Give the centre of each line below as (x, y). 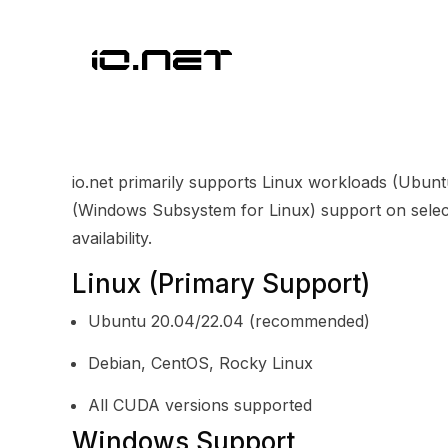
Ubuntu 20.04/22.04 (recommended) (229, 321)
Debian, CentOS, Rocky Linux (200, 363)
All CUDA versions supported (200, 405)
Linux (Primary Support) (221, 283)
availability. (112, 238)
